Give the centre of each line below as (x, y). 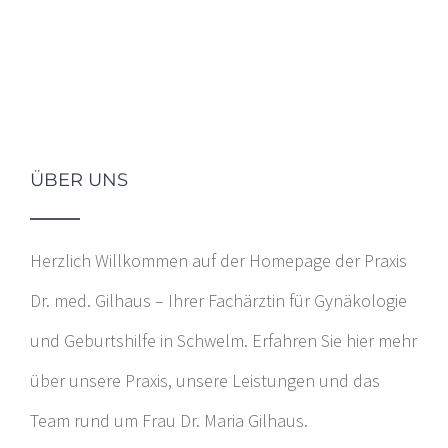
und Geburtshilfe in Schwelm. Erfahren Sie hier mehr (223, 340)
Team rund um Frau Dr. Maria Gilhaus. (169, 420)
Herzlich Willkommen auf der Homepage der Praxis (218, 260)
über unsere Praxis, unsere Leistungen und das (205, 380)
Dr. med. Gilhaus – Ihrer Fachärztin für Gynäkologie (218, 300)
